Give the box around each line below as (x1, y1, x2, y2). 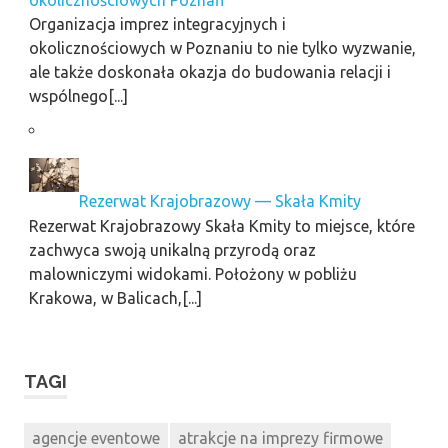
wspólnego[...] (28, 87, 128, 106)
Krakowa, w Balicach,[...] (28, 288, 202, 307)
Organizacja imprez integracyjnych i (28, 15, 286, 34)
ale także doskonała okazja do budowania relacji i (28, 63, 391, 82)
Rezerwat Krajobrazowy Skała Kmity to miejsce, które (28, 216, 415, 235)
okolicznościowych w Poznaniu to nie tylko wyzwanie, (28, 39, 416, 58)
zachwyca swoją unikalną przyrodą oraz (28, 240, 316, 259)
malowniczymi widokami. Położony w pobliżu (28, 264, 357, 283)
